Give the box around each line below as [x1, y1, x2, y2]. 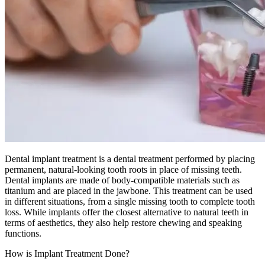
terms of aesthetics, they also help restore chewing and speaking [5, 217, 242, 228]
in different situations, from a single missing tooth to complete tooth [5, 196, 255, 206]
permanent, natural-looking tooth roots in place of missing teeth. [5, 164, 242, 174]
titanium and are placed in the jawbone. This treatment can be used [5, 185, 253, 196]
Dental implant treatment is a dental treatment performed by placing [5, 153, 255, 164]
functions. [5, 228, 41, 238]
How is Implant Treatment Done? [5, 248, 130, 258]
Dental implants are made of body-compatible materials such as [5, 174, 240, 185]
